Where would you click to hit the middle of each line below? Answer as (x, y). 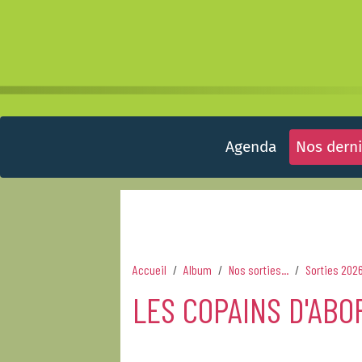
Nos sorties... (259, 269)
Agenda (250, 147)
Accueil (150, 269)
